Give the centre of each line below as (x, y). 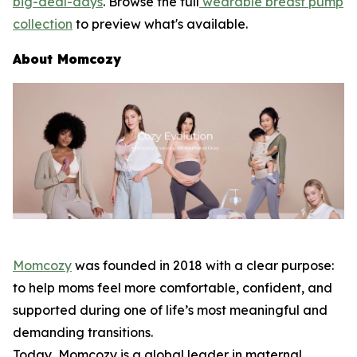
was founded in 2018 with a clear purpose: (203, 266)
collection (43, 24)
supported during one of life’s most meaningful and (170, 310)
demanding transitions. (83, 333)
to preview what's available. (160, 24)
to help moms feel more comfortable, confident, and (173, 288)
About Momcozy (67, 59)
